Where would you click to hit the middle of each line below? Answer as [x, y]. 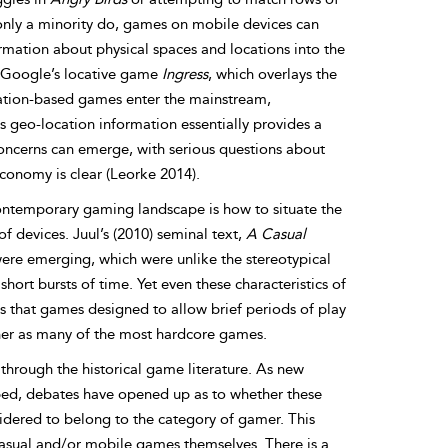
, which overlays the [272, 74]
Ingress [184, 74]
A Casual [275, 234]
